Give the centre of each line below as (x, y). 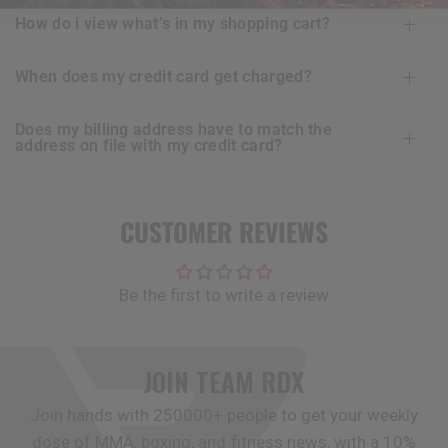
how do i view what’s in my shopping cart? (178, 24)
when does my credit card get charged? (170, 77)
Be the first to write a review (224, 295)
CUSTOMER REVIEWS (224, 232)
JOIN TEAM (202, 382)
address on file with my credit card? (149, 146)
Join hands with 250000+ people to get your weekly (224, 415)
